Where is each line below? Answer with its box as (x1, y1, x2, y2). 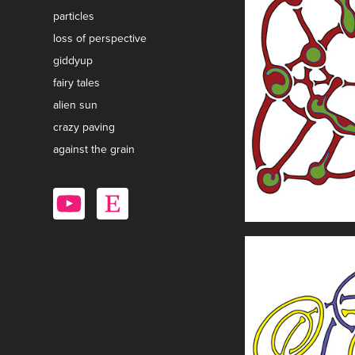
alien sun (53, 96, 98, 113)
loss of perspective (53, 29, 147, 46)
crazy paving (53, 118, 116, 135)
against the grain (53, 140, 136, 157)
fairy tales (53, 74, 101, 90)
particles (53, 7, 95, 24)
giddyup (53, 52, 94, 68)
